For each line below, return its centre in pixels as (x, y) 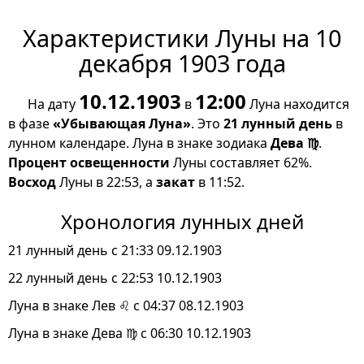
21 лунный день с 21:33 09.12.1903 (115, 251)
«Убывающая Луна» (122, 124)
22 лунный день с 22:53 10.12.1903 (115, 278)
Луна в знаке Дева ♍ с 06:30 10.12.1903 (130, 334)
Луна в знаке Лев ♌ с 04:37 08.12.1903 (126, 306)
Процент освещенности (89, 163)
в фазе (30, 124)
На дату (53, 104)
